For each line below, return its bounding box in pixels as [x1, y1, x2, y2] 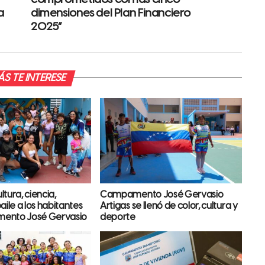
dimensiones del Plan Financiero [31, 7, 191, 20]
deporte [100, 212, 135, 222]
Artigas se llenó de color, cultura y [100, 201, 238, 211]
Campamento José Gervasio [100, 189, 224, 200]
